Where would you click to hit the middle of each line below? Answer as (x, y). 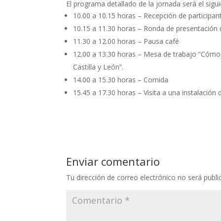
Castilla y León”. (98, 67)
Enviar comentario (113, 161)
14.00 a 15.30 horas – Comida (121, 79)
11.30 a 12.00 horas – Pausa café (126, 41)
